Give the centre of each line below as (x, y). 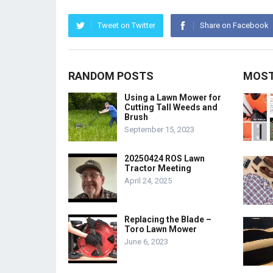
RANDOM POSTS (111, 76)
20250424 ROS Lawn (165, 159)
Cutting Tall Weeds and (171, 108)
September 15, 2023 (159, 130)
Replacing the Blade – (168, 220)
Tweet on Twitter (126, 26)
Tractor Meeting (158, 168)
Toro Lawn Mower (161, 229)
